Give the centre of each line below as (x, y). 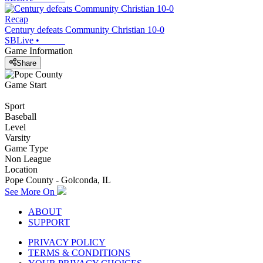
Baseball (21, 116)
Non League (28, 159)
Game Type (26, 148)
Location (21, 169)
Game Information (39, 51)
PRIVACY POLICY (67, 242)
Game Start (26, 85)
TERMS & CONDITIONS (79, 252)
